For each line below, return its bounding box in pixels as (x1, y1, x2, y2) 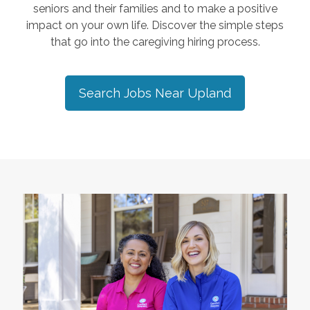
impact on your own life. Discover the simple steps (26, 19, 284, 32)
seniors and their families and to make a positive (33, 2, 277, 15)
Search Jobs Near (79, 86, 188, 100)
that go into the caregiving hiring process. (50, 35, 260, 48)
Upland (188, 86, 231, 100)
